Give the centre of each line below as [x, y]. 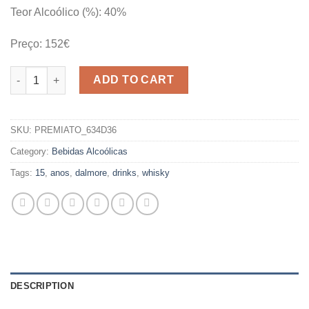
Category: [31, 152]
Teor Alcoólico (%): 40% [68, 12]
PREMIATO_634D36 [76, 130]
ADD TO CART [134, 80]
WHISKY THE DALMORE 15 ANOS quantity [108, 73]
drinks [124, 173]
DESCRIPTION [42, 286]
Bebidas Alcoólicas [90, 152]
